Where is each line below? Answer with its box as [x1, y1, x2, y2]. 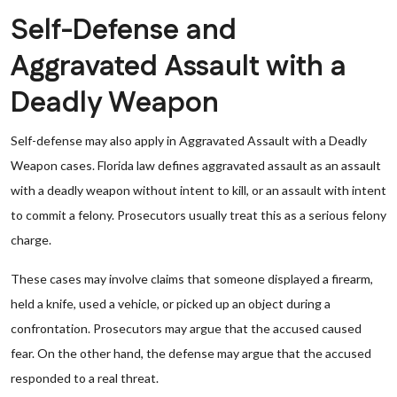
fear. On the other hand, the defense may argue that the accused [11, 346, 371, 361]
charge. [11, 232, 51, 247]
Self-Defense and [11, 11, 237, 51]
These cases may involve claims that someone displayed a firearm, [11, 271, 373, 286]
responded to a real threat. [11, 370, 159, 385]
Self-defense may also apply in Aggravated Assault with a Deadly [11, 133, 367, 148]
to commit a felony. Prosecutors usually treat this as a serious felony [11, 207, 386, 222]
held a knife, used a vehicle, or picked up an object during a [11, 296, 331, 311]
